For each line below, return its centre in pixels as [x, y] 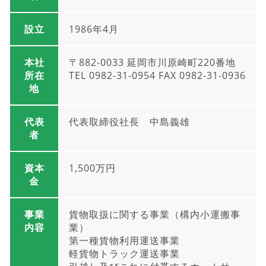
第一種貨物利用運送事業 [124, 240]
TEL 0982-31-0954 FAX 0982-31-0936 [157, 75]
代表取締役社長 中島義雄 [129, 121]
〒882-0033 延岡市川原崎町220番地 [152, 62]
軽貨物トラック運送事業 [124, 253]
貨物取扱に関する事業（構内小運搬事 [155, 214]
